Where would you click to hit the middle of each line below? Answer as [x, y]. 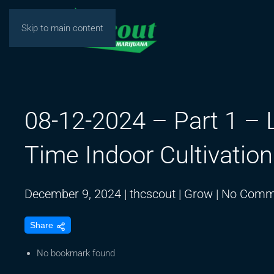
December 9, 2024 [73, 194]
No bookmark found [76, 254]
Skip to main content [62, 28]
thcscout [153, 194]
